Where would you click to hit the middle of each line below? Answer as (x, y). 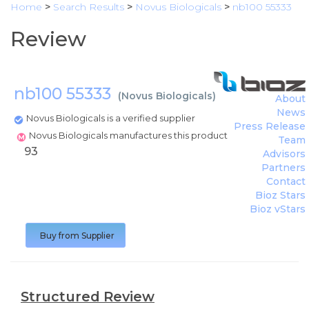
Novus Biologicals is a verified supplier (111, 118)
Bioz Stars (280, 195)
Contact (286, 181)
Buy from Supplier (77, 236)
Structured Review (88, 297)
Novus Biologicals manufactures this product (129, 135)
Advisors (284, 154)
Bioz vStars (278, 209)
